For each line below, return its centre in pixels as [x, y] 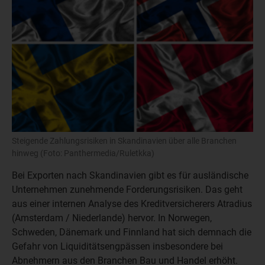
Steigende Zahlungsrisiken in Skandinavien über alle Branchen [124, 140]
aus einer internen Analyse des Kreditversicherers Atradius [132, 203]
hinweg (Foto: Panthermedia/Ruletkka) [83, 153]
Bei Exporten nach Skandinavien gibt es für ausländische [130, 175]
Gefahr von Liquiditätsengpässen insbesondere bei [117, 246]
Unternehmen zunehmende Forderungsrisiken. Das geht [127, 189]
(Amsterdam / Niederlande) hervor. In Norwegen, [112, 218]
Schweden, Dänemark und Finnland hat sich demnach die [132, 232]
